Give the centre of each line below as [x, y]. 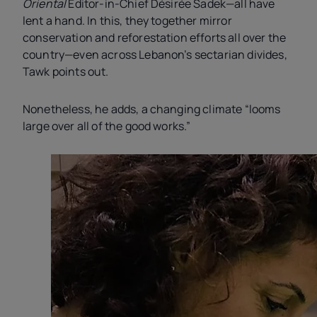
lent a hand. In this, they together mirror [127, 21]
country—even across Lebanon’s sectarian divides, [155, 55]
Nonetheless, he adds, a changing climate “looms [152, 109]
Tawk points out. [66, 72]
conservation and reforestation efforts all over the [155, 38]
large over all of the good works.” [107, 126]
